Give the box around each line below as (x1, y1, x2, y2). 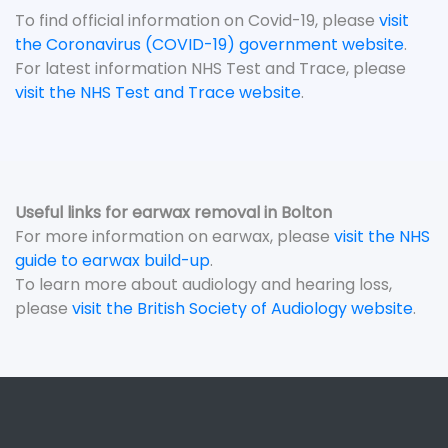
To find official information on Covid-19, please (15, 9, 379, 32)
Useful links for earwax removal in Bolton (15, 201, 332, 224)
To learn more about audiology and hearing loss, (15, 273, 392, 296)
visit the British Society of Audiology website (72, 297, 413, 320)
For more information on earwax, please (15, 225, 334, 248)
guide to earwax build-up (15, 249, 210, 272)
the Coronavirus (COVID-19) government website (15, 33, 404, 56)
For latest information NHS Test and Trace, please (15, 57, 406, 80)
